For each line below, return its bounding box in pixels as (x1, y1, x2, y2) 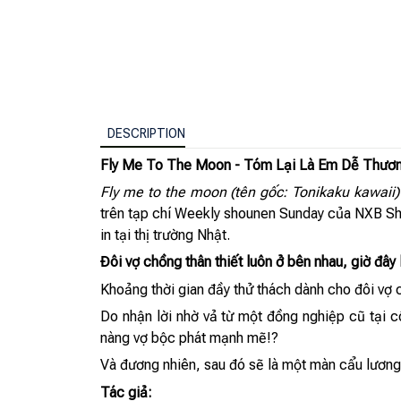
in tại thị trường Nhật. (100, 226, 230, 243)
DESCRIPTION (107, 125, 185, 141)
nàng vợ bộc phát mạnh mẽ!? (100, 329, 278, 347)
